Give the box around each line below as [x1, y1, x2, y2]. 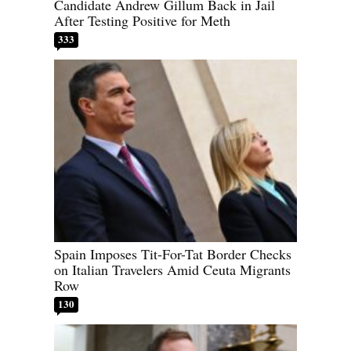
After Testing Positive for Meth [54, 11, 230, 31]
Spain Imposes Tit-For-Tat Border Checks [54, 244, 292, 263]
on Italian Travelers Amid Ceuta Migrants [54, 259, 291, 279]
